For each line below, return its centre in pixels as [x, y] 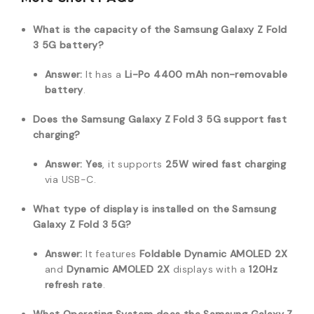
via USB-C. [71, 179]
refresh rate [74, 285]
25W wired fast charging [226, 164]
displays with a [210, 269]
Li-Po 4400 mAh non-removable [206, 74]
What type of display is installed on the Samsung [155, 209]
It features [111, 254]
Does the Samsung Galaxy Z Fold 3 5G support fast [160, 119]
